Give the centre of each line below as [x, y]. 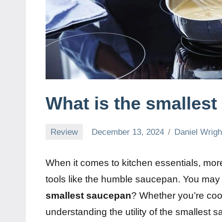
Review [64, 132]
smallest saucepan [88, 196]
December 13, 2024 [128, 132]
